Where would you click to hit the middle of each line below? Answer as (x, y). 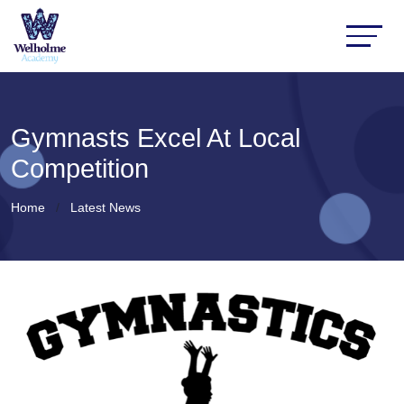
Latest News (106, 207)
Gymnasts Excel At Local (156, 138)
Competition (80, 169)
